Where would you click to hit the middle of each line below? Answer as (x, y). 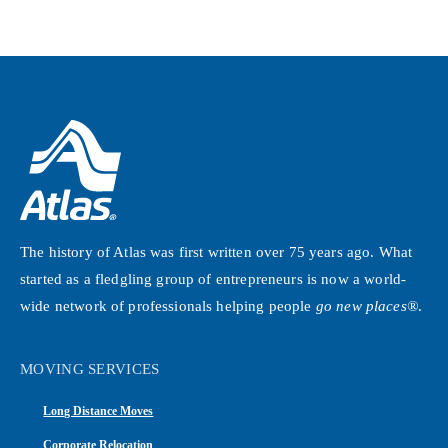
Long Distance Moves (98, 410)
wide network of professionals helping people (168, 305)
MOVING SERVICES (90, 369)
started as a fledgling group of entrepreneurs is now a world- (213, 278)
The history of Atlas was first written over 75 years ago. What (216, 251)
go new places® (366, 305)
